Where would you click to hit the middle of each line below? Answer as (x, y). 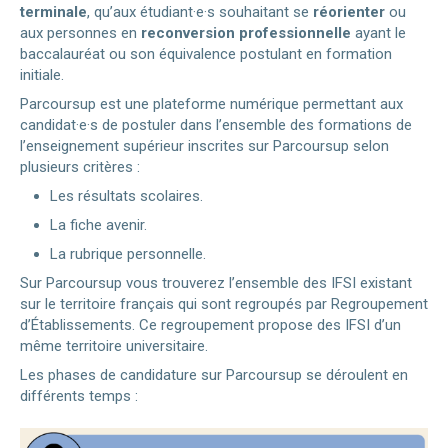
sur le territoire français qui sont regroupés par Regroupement (224, 303)
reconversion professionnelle (246, 32)
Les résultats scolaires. (126, 195)
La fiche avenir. (98, 224)
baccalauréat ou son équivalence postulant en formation (206, 53)
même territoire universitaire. (114, 345)
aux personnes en (80, 32)
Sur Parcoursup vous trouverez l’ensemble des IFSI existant (216, 282)
